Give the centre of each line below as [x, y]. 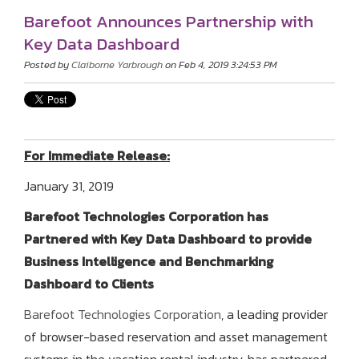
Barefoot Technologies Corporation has [146, 217]
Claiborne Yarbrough [117, 65]
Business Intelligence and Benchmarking [149, 262]
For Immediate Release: [97, 156]
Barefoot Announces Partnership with [169, 22]
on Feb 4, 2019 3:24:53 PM [220, 65]
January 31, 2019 [69, 186]
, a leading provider [274, 315]
